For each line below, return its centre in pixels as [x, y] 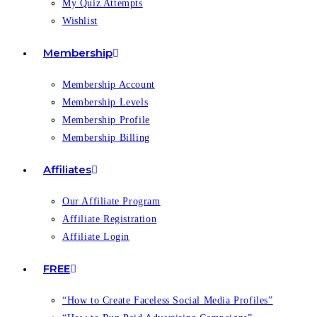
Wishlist [80, 21]
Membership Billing [106, 138]
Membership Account [109, 85]
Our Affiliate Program [111, 201]
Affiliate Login [96, 237]
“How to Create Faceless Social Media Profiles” [168, 300]
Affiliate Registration [110, 219]
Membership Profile [106, 120]
